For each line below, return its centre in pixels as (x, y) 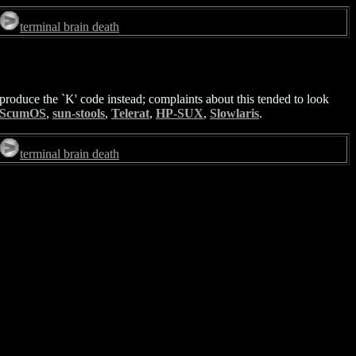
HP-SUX (180, 113)
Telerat (130, 113)
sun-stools (79, 113)
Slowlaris (234, 113)
